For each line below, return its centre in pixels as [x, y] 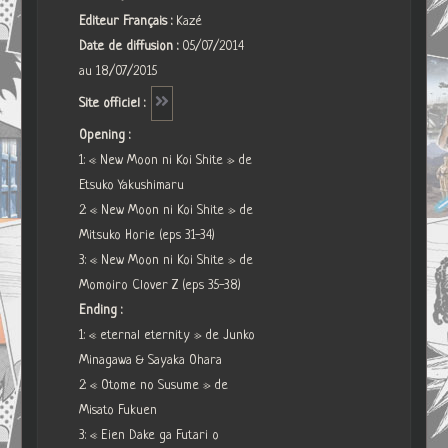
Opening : [105, 135]
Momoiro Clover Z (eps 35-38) [160, 285]
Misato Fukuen [118, 410]
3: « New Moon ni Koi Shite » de [166, 260]
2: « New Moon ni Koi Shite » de [166, 210]
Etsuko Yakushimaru [132, 185]
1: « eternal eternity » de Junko [167, 335]
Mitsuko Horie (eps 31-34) [147, 235]
